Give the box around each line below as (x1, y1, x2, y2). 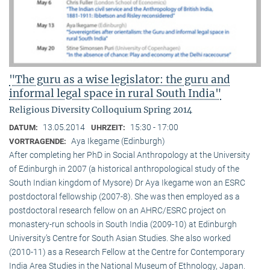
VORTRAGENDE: (9, 136, 68, 146)
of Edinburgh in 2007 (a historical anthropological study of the (9, 163, 239, 174)
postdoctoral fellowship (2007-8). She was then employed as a (9, 191, 240, 201)
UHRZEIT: (91, 122, 127, 132)
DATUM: (9, 122, 40, 132)
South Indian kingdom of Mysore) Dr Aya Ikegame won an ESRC (9, 177, 245, 187)
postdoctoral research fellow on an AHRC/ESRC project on (9, 205, 226, 215)
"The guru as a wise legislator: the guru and (9, 72, 230, 86)
